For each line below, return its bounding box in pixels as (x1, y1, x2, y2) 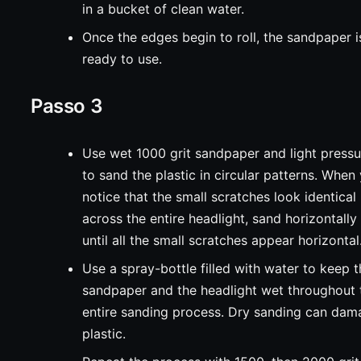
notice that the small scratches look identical (82, 189, 357, 205)
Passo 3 (31, 94, 103, 118)
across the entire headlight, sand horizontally (82, 210, 358, 226)
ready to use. (82, 51, 163, 67)
